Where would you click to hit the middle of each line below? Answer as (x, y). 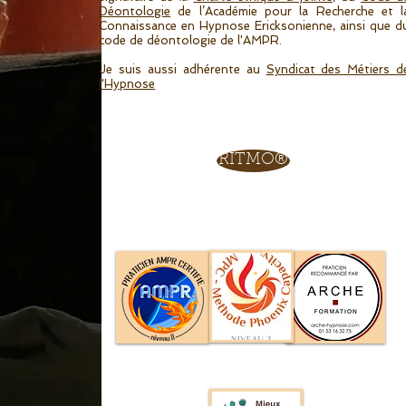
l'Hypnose (127, 84)
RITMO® (254, 160)
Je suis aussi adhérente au (183, 69)
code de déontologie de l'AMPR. (191, 40)
